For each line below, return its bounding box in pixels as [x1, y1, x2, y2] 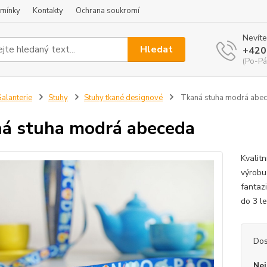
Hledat [140, 42, 173, 56]
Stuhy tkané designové [83, 92, 163, 103]
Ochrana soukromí [76, 5, 139, 16]
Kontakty [33, 5, 63, 16]
